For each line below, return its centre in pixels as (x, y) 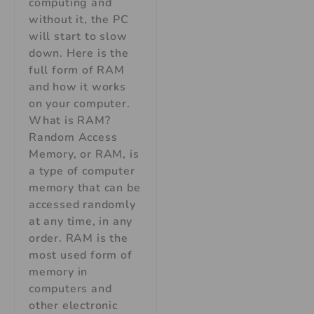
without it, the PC (79, 19)
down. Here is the (79, 53)
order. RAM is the (78, 238)
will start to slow (78, 36)
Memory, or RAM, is (84, 154)
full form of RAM (77, 70)
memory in (59, 272)
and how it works (77, 87)
